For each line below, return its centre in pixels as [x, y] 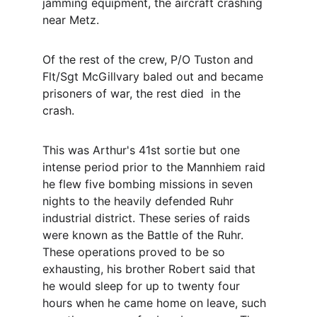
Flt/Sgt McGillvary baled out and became [155, 76]
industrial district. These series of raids [148, 218]
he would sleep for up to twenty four [143, 286]
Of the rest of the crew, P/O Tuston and [150, 59]
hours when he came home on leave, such [156, 303]
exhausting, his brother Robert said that [151, 269]
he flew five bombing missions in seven [149, 184]
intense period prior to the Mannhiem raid [156, 167]
